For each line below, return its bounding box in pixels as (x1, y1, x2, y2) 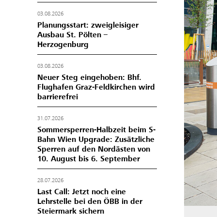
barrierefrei (37, 92, 78, 102)
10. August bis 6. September (37, 154, 140, 164)
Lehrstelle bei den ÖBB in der (37, 197, 142, 206)
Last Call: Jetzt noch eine (37, 187, 126, 197)
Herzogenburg (37, 40, 89, 49)
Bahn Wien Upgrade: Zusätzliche (37, 135, 155, 144)
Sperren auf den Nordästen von (37, 144, 150, 154)
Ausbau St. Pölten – (37, 30, 108, 40)
